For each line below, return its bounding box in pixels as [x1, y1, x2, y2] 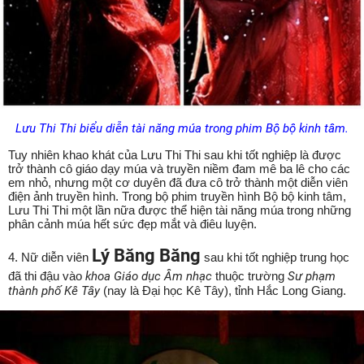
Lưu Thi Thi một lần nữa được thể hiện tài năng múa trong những [8, 202, 351, 217]
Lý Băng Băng [92, 245, 201, 266]
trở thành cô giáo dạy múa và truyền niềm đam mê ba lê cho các [8, 161, 350, 175]
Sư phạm [288, 268, 336, 284]
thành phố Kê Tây [8, 283, 100, 298]
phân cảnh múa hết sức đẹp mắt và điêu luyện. [8, 216, 257, 231]
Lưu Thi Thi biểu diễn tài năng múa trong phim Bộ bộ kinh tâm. [15, 120, 349, 136]
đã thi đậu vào [8, 268, 85, 283]
